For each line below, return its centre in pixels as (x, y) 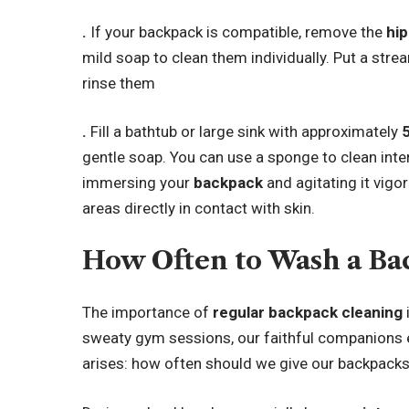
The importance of (148, 312)
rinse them (119, 83)
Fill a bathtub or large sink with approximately (246, 131)
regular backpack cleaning (308, 312)
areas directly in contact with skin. (199, 208)
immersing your (138, 183)
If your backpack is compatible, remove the (239, 31)
